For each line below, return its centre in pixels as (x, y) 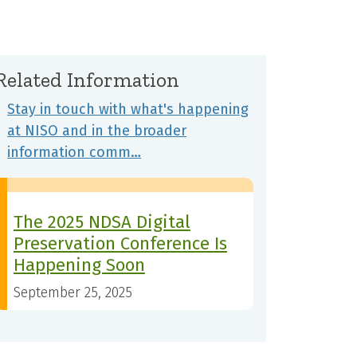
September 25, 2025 (73, 293)
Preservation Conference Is (120, 244)
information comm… (75, 153)
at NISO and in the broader (97, 131)
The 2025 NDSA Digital (102, 222)
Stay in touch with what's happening (128, 110)
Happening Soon (79, 265)
